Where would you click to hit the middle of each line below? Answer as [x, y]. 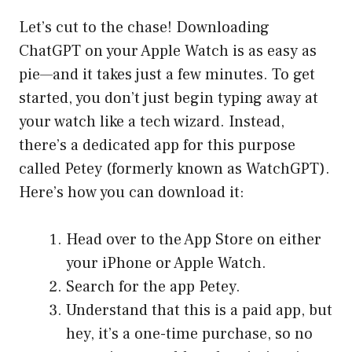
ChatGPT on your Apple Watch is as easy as [168, 51]
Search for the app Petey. [153, 287]
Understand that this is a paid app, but [199, 311]
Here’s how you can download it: [132, 193]
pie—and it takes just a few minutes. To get [167, 75]
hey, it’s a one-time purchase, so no [189, 334]
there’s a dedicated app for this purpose [157, 146]
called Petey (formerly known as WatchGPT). [174, 169]
